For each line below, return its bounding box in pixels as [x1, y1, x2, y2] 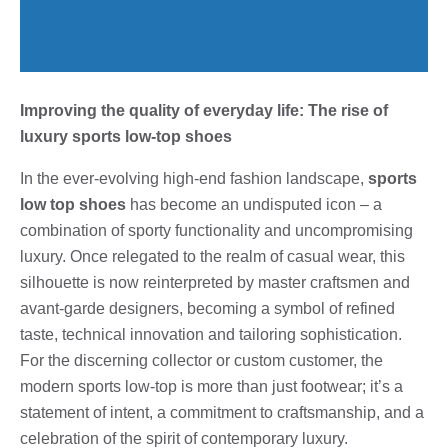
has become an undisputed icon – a [126, 195, 382, 213]
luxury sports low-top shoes [20, 127, 232, 145]
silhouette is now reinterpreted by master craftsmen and [20, 273, 410, 291]
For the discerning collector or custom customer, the [20, 351, 383, 369]
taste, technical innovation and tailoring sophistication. [20, 325, 402, 343]
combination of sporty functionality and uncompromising [20, 221, 413, 239]
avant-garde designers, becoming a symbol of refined [20, 299, 395, 317]
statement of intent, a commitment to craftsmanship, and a [20, 403, 424, 421]
